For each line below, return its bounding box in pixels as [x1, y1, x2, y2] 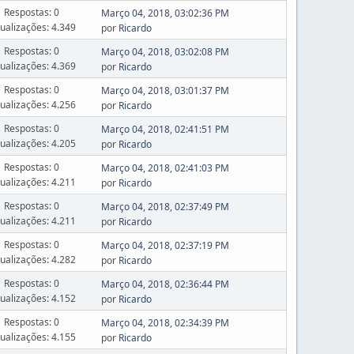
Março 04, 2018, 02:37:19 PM [100, 239, 229, 252]
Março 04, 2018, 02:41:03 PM [100, 161, 229, 175]
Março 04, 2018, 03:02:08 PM [100, 45, 229, 58]
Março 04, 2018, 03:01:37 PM [100, 84, 229, 97]
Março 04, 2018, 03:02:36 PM [100, 6, 229, 20]
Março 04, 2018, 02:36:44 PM [100, 277, 229, 291]
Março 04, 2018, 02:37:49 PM [100, 200, 229, 213]
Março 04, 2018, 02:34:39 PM [100, 316, 229, 330]
